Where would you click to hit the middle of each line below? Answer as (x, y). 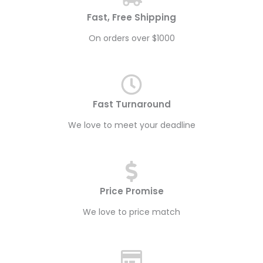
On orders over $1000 (131, 38)
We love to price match (131, 212)
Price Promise (131, 191)
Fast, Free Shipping (131, 18)
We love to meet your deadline (131, 125)
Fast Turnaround (131, 104)
